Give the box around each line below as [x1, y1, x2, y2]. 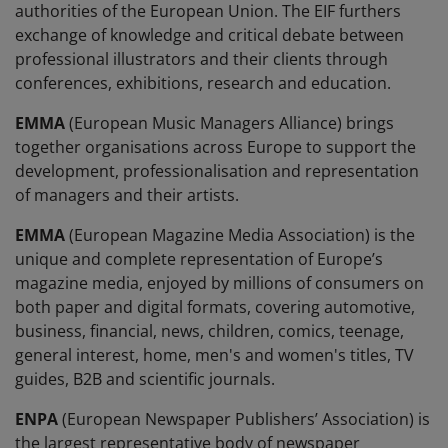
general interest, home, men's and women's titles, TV [15, 344, 414, 367]
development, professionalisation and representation [15, 160, 419, 183]
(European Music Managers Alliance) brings [65, 112, 394, 135]
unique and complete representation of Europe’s [15, 248, 383, 271]
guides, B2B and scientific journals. [15, 368, 279, 391]
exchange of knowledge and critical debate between [15, 24, 404, 47]
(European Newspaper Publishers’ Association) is [58, 408, 430, 431]
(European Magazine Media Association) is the [65, 224, 415, 247]
